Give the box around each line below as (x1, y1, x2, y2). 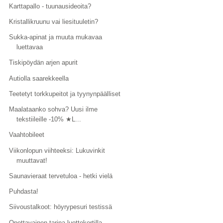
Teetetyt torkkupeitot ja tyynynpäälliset (9, 90, 121, 98)
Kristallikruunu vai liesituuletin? (9, 17, 99, 25)
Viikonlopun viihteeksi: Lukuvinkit (9, 146, 106, 154)
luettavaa (16, 43, 43, 51)
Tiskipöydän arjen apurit (9, 59, 78, 67)
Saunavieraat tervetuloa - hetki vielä (9, 172, 113, 180)
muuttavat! (16, 156, 48, 164)
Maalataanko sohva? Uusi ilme (9, 106, 98, 113)
